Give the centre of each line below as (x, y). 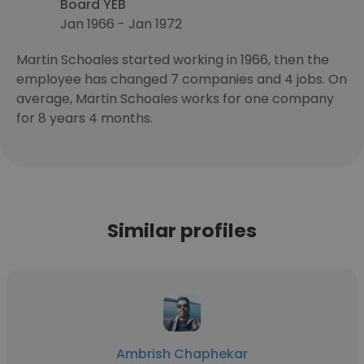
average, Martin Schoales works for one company (175, 99)
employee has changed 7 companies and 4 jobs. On (182, 79)
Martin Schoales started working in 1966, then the (173, 60)
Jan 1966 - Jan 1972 (121, 24)
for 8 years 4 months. (84, 118)
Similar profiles (182, 230)
